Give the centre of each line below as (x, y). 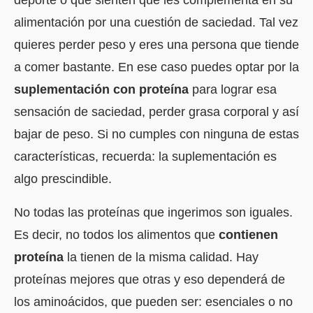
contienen (248, 234)
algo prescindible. (63, 179)
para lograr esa (233, 89)
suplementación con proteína (101, 89)
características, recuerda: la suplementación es (145, 156)
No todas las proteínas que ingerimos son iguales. (153, 212)
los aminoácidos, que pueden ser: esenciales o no (153, 301)
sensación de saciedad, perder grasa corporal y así (156, 111)
